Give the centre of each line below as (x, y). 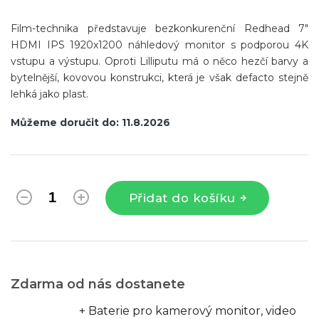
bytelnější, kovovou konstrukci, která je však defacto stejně (159, 77)
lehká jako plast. (49, 94)
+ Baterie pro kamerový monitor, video (188, 310)
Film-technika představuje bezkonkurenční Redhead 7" (159, 28)
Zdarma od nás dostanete (98, 284)
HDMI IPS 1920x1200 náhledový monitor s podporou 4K (159, 45)
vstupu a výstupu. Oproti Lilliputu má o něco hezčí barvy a (159, 61)
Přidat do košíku (182, 198)
